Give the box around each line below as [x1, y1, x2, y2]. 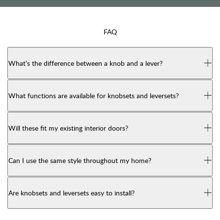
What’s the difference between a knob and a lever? [8, 58, 163, 68]
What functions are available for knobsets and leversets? [8, 91, 179, 101]
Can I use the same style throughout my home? [8, 156, 151, 165]
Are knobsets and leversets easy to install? [8, 188, 135, 198]
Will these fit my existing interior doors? [8, 123, 128, 133]
